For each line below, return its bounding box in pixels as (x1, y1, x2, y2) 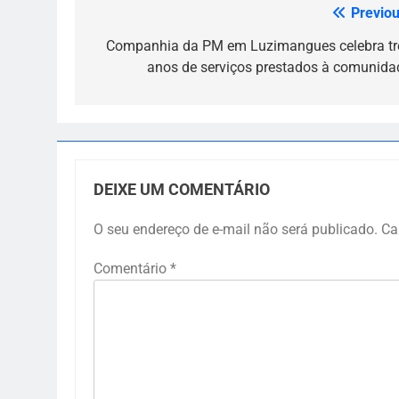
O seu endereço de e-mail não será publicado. (94, 220, 378, 238)
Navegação (92, 4, 200, 30)
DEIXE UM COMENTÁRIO (94, 180, 270, 199)
